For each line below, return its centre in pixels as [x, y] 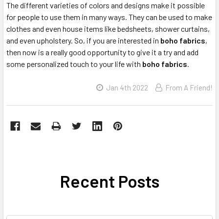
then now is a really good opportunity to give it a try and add [102, 52]
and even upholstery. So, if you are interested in [83, 40]
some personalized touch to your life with [74, 64]
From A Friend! [189, 88]
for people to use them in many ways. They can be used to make [109, 17]
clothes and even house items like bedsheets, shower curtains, [108, 29]
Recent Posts [109, 181]
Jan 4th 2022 [127, 88]
